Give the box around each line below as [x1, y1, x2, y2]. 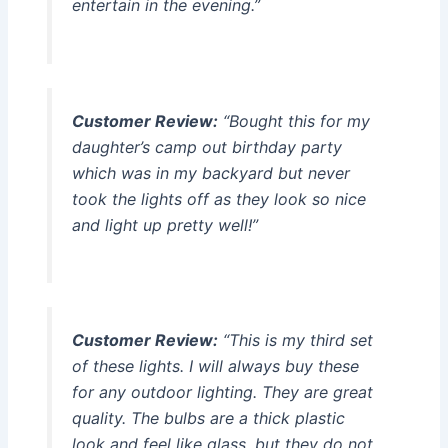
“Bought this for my [217, 110, 370, 131]
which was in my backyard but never [71, 162, 350, 183]
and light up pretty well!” [71, 214, 258, 235]
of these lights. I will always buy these [71, 356, 359, 377]
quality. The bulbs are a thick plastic [71, 408, 345, 429]
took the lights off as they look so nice [71, 188, 366, 209]
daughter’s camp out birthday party [71, 136, 342, 157]
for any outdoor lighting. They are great [71, 382, 373, 403]
